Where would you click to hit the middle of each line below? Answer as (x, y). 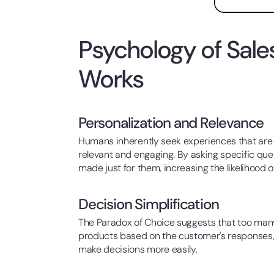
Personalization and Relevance (171, 123)
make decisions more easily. (138, 249)
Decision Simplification (149, 204)
